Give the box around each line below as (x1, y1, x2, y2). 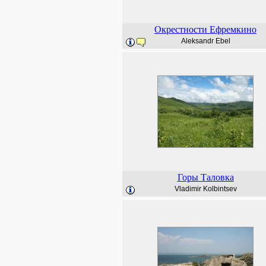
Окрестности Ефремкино (154, 24, 256, 34)
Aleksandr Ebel (180, 37, 230, 45)
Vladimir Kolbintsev (174, 185, 237, 193)
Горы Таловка (177, 172, 234, 182)
